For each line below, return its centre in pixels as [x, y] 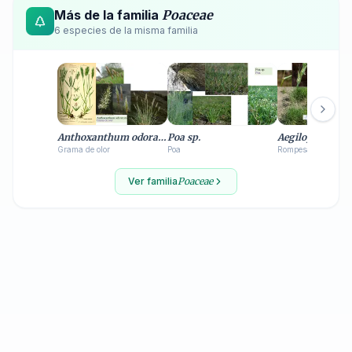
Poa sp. [184, 137]
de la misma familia [152, 30]
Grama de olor [84, 149]
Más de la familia [108, 15]
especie [81, 30]
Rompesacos [300, 149]
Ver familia [153, 181]
